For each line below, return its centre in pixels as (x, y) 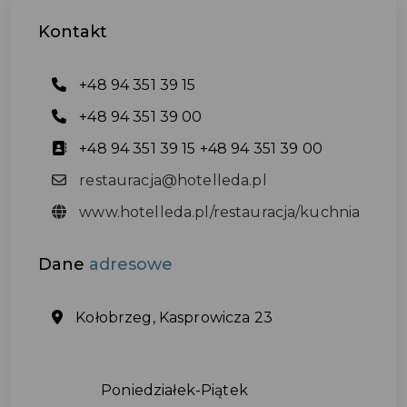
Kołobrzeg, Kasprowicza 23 (172, 317)
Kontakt (73, 31)
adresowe (131, 264)
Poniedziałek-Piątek (174, 390)
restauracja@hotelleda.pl (171, 180)
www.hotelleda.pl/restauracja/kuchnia (218, 212)
